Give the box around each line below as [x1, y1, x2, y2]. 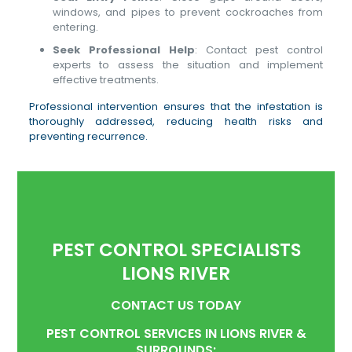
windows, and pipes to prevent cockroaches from [52, 5, 324, 20]
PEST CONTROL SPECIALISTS [51, 237, 301, 262]
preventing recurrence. [28, 129, 148, 144]
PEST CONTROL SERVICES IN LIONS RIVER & [46, 324, 306, 343]
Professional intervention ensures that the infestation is [28, 99, 324, 114]
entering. [52, 20, 98, 35]
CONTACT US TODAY [111, 296, 241, 314]
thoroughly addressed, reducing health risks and [28, 114, 324, 129]
